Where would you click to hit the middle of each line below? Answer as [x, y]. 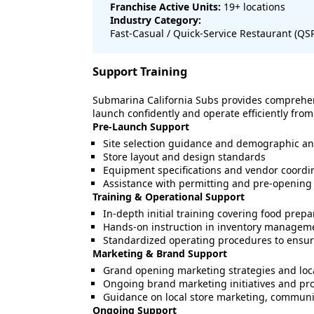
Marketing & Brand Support [160, 253]
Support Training [140, 71]
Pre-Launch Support [141, 127]
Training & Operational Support [169, 197]
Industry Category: [156, 20]
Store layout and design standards [184, 157]
